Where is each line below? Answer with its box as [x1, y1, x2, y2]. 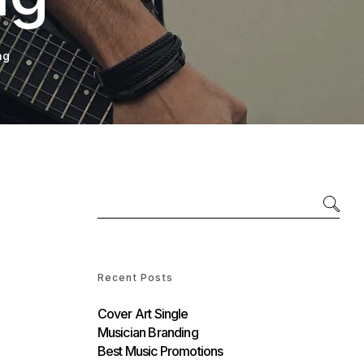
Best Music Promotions [97, 342, 223, 359]
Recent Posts [97, 271, 173, 284]
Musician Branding [97, 323, 198, 340]
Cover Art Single [97, 305, 188, 322]
